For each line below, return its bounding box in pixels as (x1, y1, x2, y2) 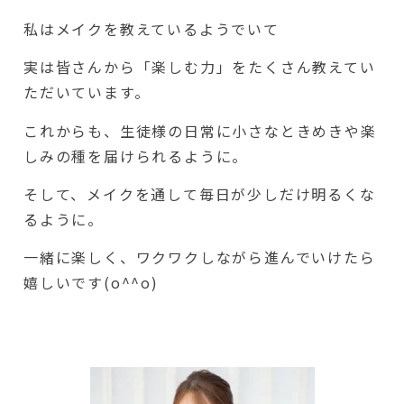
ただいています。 (23, 81, 151, 104)
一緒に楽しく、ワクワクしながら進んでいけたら (23, 246, 376, 269)
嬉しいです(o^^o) (23, 271, 159, 294)
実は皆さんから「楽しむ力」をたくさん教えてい (23, 56, 376, 78)
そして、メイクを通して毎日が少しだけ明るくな (23, 183, 376, 206)
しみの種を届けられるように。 (23, 144, 249, 167)
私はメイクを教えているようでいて (23, 17, 280, 40)
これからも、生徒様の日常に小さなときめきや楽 (23, 119, 377, 142)
